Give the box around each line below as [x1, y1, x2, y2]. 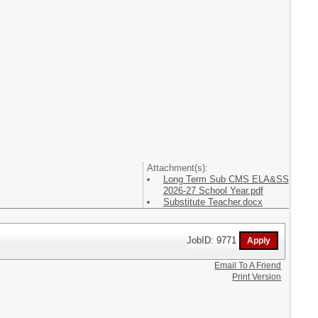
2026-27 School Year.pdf [163, 185, 263, 196]
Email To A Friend [214, 260, 282, 270]
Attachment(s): [146, 162, 208, 173]
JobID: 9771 [187, 234, 240, 246]
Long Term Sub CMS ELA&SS [163, 173, 289, 185]
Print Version [232, 271, 282, 282]
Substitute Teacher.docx [163, 196, 263, 207]
